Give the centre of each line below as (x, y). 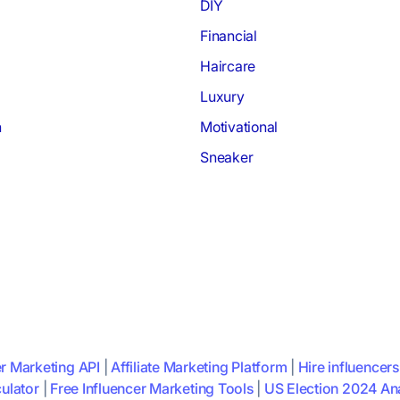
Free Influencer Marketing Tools (152, 389)
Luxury (222, 97)
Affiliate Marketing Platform (199, 367)
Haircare (228, 67)
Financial (229, 36)
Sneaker (227, 158)
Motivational (239, 127)
